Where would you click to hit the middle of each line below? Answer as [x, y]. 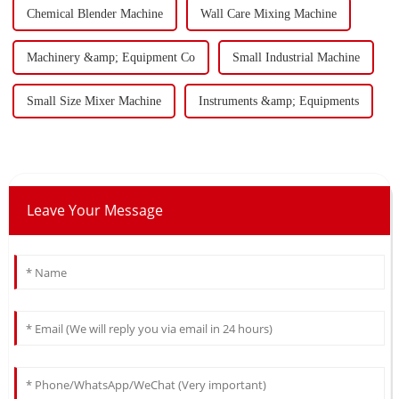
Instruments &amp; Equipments [278, 101]
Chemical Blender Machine [94, 13]
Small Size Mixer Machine [94, 101]
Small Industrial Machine [296, 57]
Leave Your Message [94, 210]
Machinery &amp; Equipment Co [110, 57]
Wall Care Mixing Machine [268, 13]
